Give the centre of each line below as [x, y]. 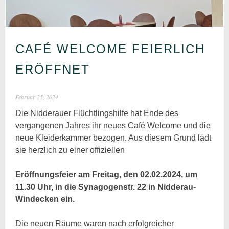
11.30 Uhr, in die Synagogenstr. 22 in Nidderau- [106, 187]
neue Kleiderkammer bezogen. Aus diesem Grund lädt [113, 138]
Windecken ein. [45, 199]
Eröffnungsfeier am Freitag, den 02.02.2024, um [107, 175]
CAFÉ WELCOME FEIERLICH [110, 49]
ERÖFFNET [53, 70]
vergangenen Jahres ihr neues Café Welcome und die [113, 126]
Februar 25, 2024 [37, 97]
